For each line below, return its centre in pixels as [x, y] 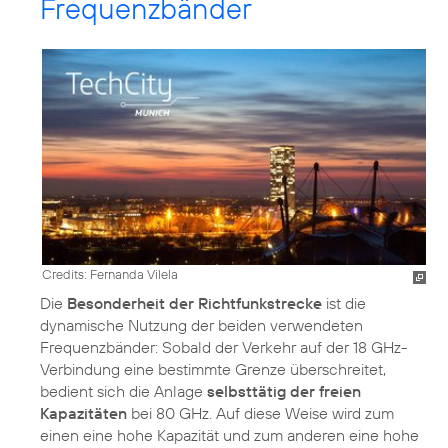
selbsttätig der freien [284, 391]
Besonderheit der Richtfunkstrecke [194, 303]
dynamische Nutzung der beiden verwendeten [201, 325]
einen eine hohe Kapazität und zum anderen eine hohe [229, 435]
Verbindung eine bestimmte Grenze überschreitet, [213, 369]
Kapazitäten [83, 413]
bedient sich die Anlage [123, 391]
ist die [344, 303]
